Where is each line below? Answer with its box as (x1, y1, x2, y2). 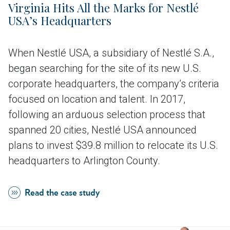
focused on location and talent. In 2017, (8, 92, 185, 105)
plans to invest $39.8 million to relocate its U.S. (8, 139, 218, 151)
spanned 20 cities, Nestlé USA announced (8, 123, 197, 136)
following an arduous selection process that (8, 108, 205, 121)
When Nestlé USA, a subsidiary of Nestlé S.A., (8, 46, 214, 59)
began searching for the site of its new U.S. (8, 62, 201, 74)
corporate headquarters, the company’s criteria (8, 77, 219, 90)
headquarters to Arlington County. (8, 154, 160, 167)
